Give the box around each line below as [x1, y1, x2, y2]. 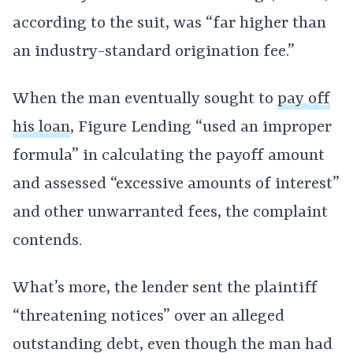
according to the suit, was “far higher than [13, 14, 326, 33]
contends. [13, 232, 82, 251]
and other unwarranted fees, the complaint [13, 203, 328, 222]
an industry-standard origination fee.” [13, 43, 295, 61]
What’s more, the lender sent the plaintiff [13, 279, 318, 298]
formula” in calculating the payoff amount [13, 147, 325, 165]
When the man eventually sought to [13, 90, 277, 109]
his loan [13, 118, 70, 137]
